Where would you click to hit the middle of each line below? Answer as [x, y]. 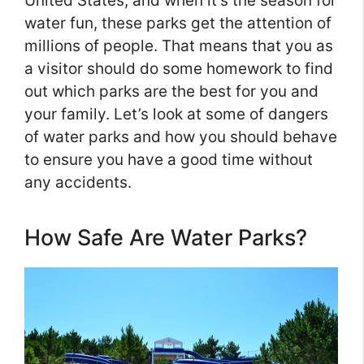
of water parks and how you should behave [181, 137]
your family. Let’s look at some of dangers [176, 115]
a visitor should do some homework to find [179, 69]
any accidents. [78, 183]
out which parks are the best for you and [171, 92]
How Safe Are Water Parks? [166, 238]
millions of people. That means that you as [179, 46]
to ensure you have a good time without [169, 160]
